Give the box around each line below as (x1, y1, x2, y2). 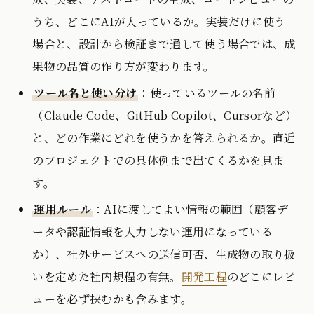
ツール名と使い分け (34, 85, 137, 102)
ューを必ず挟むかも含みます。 (32, 291, 192, 308)
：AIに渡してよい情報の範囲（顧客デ (93, 201, 289, 218)
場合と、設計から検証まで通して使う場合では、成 (32, 36, 296, 53)
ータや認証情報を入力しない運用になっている (32, 224, 273, 240)
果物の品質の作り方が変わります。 (32, 58, 215, 75)
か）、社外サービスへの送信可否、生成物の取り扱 (32, 246, 296, 263)
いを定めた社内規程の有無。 (32, 268, 182, 285)
